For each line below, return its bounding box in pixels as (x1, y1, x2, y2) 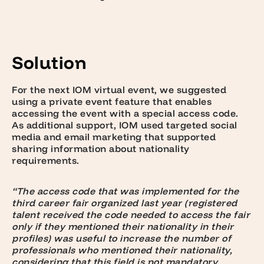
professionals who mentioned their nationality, (12, 244, 232, 256)
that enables (150, 95, 212, 108)
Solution (12, 51, 87, 74)
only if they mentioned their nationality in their (12, 220, 234, 233)
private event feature (49, 95, 150, 108)
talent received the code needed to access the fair (12, 209, 250, 221)
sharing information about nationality (12, 143, 190, 155)
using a (12, 95, 49, 108)
